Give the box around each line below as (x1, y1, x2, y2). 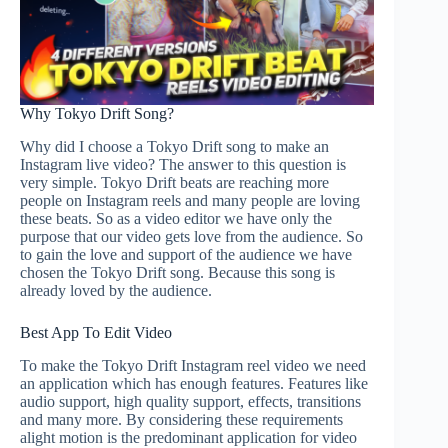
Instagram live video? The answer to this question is (20, 156, 346, 174)
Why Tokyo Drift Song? (20, 105, 174, 123)
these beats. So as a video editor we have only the (20, 210, 332, 228)
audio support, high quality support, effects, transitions (20, 392, 361, 410)
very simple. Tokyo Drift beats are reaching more (20, 174, 329, 192)
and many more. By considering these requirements (20, 410, 343, 428)
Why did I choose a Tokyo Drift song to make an (20, 138, 329, 156)
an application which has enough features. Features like (20, 374, 368, 392)
